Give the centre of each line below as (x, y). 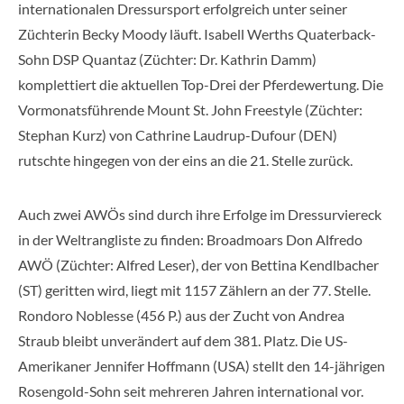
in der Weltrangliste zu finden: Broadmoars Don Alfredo (190, 239)
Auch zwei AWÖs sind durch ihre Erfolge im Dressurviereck (200, 214)
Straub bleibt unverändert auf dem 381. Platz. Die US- (183, 340)
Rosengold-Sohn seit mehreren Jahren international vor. (191, 390)
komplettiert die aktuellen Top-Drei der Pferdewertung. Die (201, 84)
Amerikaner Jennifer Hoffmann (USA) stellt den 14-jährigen (202, 365)
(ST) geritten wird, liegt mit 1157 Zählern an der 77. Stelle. (194, 289)
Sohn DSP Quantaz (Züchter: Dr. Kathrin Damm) (167, 59)
